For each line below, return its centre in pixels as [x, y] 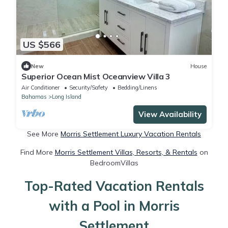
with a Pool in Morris [114, 206]
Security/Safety [89, 88]
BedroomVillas [114, 163]
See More [44, 134]
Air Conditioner [40, 88]
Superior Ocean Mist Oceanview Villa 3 [96, 77]
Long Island [67, 97]
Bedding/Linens [137, 88]
